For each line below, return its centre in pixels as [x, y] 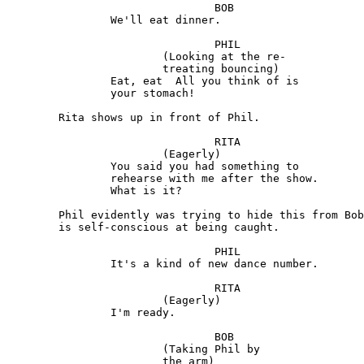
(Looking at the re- [84, 57]
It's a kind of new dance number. [58, 264]
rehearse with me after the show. [58, 179]
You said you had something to [58, 167]
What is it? [58, 191]
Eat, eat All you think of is [58, 81]
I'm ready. [58, 313]
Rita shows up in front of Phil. [32, 118]
